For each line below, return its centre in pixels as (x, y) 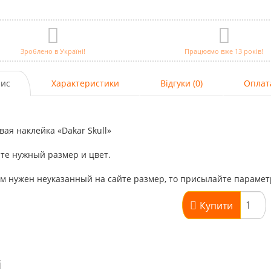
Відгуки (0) (181, 83)
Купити (216, 205)
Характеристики (85, 83)
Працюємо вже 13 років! (224, 51)
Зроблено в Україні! (53, 51)
